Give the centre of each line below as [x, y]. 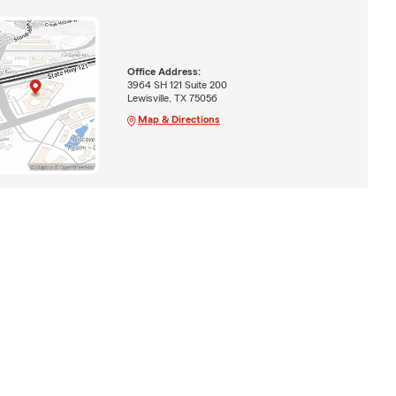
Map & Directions [179, 119]
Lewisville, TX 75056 [172, 98]
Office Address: [164, 71]
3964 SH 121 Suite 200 [177, 84]
